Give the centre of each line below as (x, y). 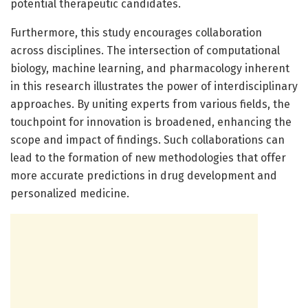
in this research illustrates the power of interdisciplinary (154, 86)
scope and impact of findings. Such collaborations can (147, 140)
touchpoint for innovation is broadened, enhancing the (151, 122)
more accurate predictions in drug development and (144, 175)
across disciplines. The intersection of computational (145, 50)
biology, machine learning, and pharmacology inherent (150, 68)
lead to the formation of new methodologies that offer (148, 157)
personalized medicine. (70, 193)
